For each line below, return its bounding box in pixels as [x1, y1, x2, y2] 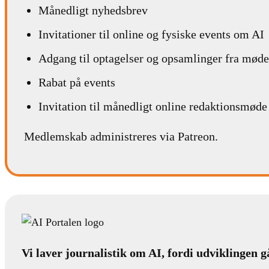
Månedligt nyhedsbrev [38, 3, 148, 17]
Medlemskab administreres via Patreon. [24, 129, 218, 143]
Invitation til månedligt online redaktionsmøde [38, 99, 267, 113]
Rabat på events [38, 75, 115, 89]
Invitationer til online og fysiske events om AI [38, 27, 264, 41]
